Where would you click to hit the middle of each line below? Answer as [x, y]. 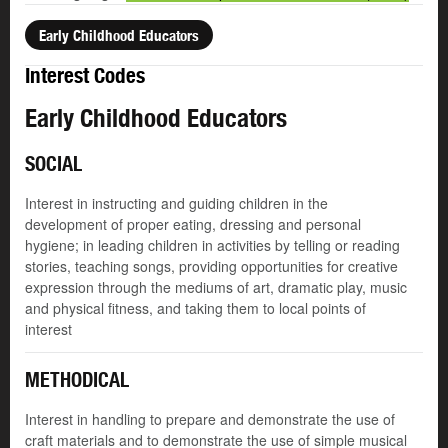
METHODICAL [77, 380]
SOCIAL [53, 164]
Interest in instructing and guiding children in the [176, 203]
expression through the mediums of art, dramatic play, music [216, 287]
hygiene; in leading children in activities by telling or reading [212, 245]
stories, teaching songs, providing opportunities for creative [211, 266]
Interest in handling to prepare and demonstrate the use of [210, 419]
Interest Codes [85, 76]
